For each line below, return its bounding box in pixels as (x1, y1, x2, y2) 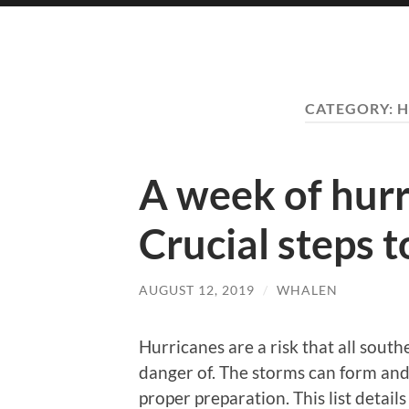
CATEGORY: (304, 100, 397, 117)
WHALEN (277, 281, 338, 298)
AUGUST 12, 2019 (139, 281, 255, 298)
